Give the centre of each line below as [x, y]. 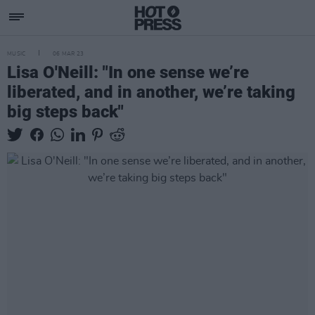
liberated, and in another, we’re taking [151, 92]
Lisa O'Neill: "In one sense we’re [128, 72]
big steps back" [65, 112]
